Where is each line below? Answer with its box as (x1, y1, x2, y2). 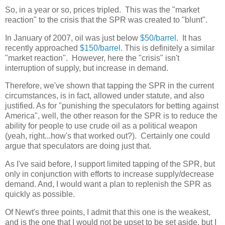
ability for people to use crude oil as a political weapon (5, 122, 197, 131)
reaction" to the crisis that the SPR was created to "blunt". (5, 15, 207, 24)
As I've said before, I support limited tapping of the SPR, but (5, 160, 215, 169)
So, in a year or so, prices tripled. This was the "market (5, 5, 199, 14)
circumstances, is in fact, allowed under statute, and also (5, 91, 204, 100)
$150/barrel (80, 43, 121, 52)
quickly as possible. (5, 190, 75, 199)
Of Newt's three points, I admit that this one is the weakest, (5, 208, 210, 217)
